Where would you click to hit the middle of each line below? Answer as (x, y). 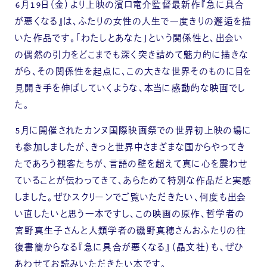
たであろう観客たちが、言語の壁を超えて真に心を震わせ (132, 164)
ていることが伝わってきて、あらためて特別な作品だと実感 (133, 181)
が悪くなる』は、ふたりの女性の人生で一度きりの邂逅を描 (133, 23)
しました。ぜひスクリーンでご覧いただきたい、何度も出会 (131, 198)
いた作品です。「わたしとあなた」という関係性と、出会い (129, 39)
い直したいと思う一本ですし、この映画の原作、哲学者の (130, 215)
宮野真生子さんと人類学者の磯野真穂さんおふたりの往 (131, 231)
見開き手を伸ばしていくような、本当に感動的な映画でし (131, 89)
